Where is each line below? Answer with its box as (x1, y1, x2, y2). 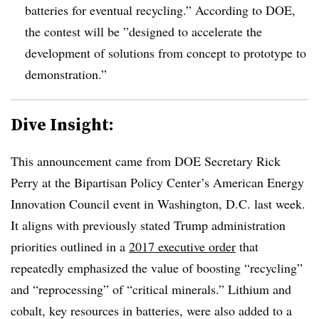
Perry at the (11, 173, 74, 191)
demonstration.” (25, 65, 107, 83)
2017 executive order (129, 237, 236, 255)
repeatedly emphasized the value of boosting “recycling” (11, 258, 303, 276)
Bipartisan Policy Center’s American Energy (74, 173, 304, 191)
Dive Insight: (11, 112, 114, 136)
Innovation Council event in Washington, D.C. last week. (11, 194, 305, 212)
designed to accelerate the (129, 22, 262, 40)
